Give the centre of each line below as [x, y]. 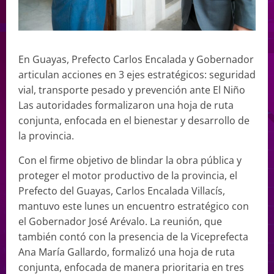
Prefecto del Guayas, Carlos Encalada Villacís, [122, 191]
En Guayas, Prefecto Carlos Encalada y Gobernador [136, 59]
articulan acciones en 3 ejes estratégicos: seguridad [137, 74]
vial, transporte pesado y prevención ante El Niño [132, 90]
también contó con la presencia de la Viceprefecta [133, 236]
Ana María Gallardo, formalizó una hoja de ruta [127, 252]
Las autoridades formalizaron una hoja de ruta [126, 105]
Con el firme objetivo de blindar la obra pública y [130, 160]
